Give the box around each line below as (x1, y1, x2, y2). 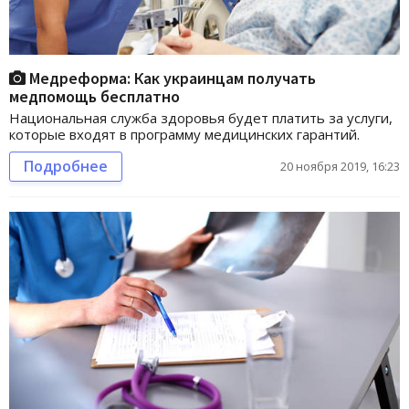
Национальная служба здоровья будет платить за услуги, (9, 109, 393, 127)
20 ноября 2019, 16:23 (280, 158, 400, 174)
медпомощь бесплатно (9, 86, 180, 107)
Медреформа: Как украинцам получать (26, 68, 316, 89)
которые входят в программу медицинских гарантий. (9, 125, 360, 143)
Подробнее (24, 156, 108, 176)
